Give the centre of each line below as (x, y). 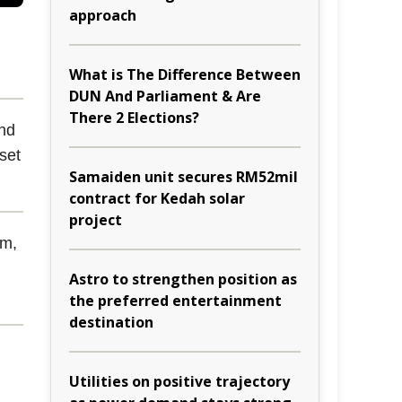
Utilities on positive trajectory (179, 381)
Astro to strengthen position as (183, 279)
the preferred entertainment (175, 301)
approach (103, 15)
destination (111, 322)
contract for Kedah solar (157, 198)
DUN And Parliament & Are (165, 96)
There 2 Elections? (134, 118)
